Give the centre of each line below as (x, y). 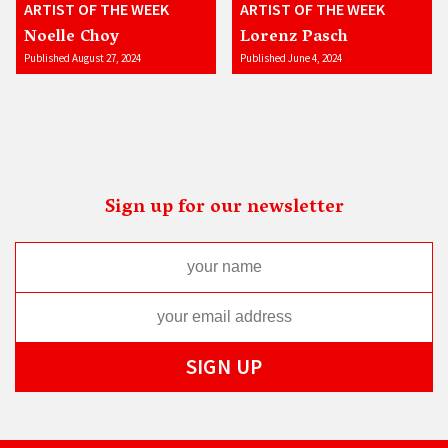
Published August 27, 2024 (82, 58)
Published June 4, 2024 (291, 58)
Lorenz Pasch (294, 38)
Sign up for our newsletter (224, 207)
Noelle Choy (71, 38)
